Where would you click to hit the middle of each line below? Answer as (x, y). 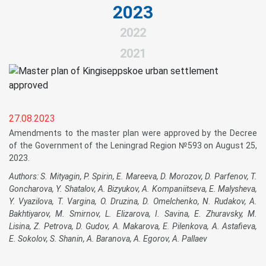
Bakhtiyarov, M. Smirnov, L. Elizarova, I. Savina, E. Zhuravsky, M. (133, 214)
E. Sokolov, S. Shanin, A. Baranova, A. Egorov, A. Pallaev (108, 239)
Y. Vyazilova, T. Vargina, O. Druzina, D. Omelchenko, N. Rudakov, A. (133, 201)
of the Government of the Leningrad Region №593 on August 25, (133, 145)
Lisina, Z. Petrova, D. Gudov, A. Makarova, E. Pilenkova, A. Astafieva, (133, 226)
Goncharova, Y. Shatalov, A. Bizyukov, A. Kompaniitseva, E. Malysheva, (133, 189)
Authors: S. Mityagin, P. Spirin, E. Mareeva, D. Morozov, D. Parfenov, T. (133, 176)
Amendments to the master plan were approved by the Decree (133, 133)
